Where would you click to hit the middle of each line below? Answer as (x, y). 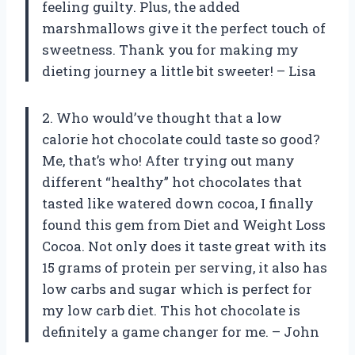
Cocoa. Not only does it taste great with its (184, 246)
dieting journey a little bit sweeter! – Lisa (179, 71)
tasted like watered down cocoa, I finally (178, 203)
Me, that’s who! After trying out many (168, 160)
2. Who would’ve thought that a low (162, 117)
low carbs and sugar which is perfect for (177, 288)
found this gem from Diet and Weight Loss (184, 224)
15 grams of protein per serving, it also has (185, 267)
